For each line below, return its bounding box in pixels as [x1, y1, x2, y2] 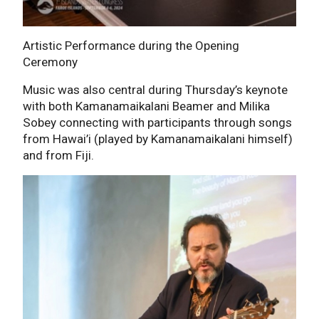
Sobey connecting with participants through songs [23, 115, 292, 130]
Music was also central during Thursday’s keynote [23, 82, 288, 97]
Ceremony [23, 54, 78, 69]
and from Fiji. [23, 147, 94, 162]
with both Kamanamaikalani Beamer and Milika [23, 98, 270, 113]
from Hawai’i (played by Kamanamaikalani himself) [23, 131, 293, 146]
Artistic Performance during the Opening [23, 38, 239, 53]
